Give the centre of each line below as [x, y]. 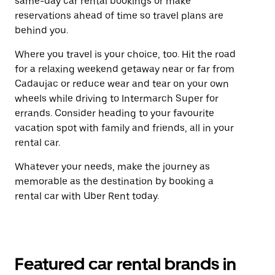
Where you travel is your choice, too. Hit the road [125, 54]
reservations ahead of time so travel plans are [119, 16]
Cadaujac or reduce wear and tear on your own [122, 84]
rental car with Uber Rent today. [87, 196]
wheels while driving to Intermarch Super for [117, 99]
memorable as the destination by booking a [114, 181]
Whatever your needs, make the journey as [112, 167]
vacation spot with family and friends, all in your [124, 128]
